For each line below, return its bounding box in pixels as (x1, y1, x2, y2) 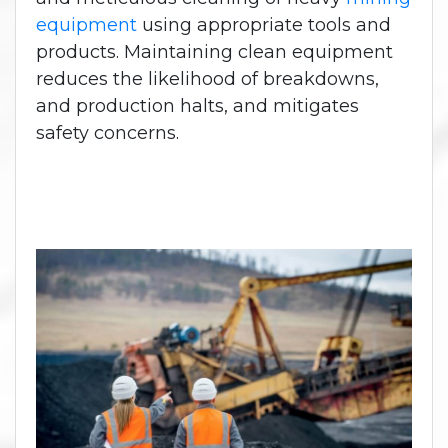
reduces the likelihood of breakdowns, (36, 67, 379, 90)
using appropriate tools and (137, 13, 391, 36)
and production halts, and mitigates (36, 94, 359, 117)
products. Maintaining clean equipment (36, 40, 393, 63)
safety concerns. (36, 121, 179, 144)
